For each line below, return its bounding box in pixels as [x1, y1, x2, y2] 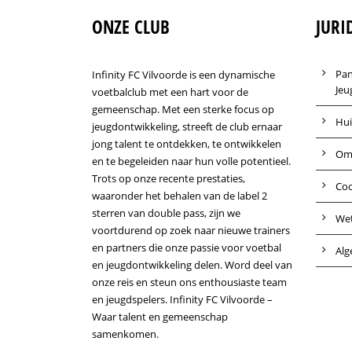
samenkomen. [92, 327, 159, 341]
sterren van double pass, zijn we [92, 206, 240, 220]
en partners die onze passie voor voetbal [92, 240, 281, 255]
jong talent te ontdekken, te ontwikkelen [92, 137, 281, 151]
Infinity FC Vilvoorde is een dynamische [92, 68, 275, 82]
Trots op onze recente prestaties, [92, 171, 245, 185]
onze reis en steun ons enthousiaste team [92, 275, 287, 289]
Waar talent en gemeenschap [92, 310, 228, 324]
